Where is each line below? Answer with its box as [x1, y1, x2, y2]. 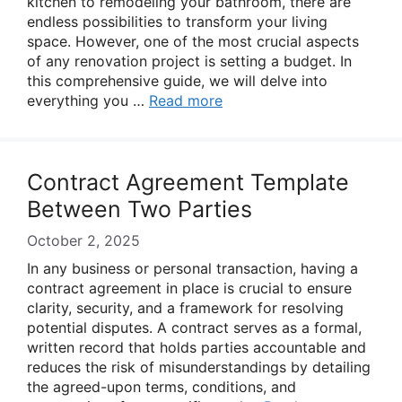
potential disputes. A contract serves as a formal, [27, 319, 362, 336]
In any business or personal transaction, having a [27, 259, 358, 277]
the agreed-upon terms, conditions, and [27, 378, 296, 396]
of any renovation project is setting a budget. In [27, 52, 352, 70]
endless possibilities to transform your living [27, 13, 328, 31]
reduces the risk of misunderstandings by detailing [27, 358, 371, 376]
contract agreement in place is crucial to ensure [27, 279, 352, 297]
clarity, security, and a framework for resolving [27, 299, 344, 317]
